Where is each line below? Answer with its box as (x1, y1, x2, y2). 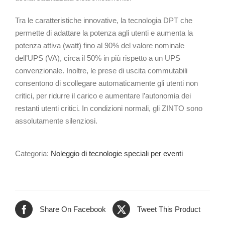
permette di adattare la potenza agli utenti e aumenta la (15, 29, 193, 38)
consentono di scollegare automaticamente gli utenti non (15, 79, 198, 88)
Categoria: (15, 149, 51, 158)
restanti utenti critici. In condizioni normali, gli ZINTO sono (15, 104, 202, 113)
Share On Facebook (40, 205, 106, 214)
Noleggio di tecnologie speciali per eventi (51, 149, 183, 158)
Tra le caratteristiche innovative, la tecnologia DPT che (15, 16, 192, 25)
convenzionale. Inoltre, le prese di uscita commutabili (15, 66, 187, 75)
